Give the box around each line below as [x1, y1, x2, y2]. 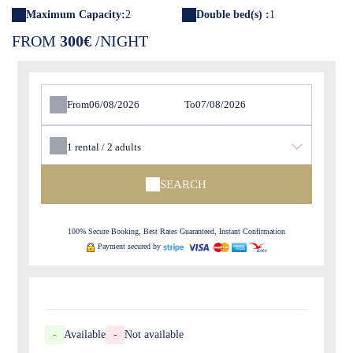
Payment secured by [98, 242, 162, 251]
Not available [124, 329, 184, 340]
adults [115, 140, 142, 153]
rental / [75, 140, 108, 153]
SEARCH [160, 177, 207, 191]
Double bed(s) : [196, 9, 269, 20]
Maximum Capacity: [26, 9, 125, 20]
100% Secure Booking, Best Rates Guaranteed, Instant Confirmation [67, 227, 285, 236]
